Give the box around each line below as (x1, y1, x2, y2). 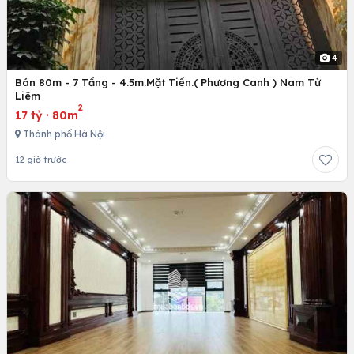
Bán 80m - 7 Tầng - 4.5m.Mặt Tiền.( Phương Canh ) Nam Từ (15, 75, 321, 88)
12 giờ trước (15, 153, 66, 165)
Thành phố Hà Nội (21, 127, 105, 140)
